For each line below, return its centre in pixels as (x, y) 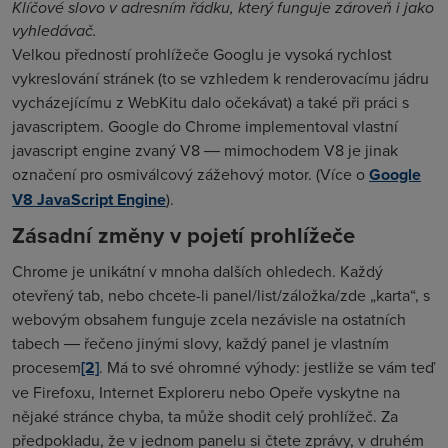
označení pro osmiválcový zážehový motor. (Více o (190, 174)
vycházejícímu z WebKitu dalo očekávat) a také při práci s (210, 102)
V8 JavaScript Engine (89, 199)
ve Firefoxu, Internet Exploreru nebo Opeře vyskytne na (206, 392)
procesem (46, 367)
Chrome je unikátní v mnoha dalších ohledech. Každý (197, 271)
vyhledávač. (54, 30)
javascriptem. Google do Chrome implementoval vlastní (205, 126)
